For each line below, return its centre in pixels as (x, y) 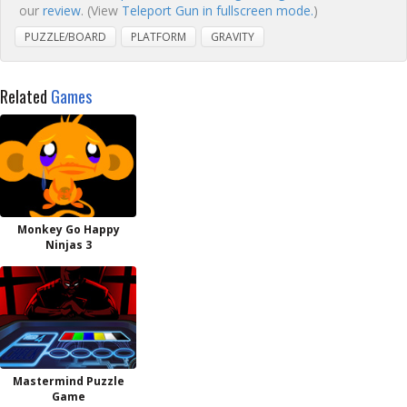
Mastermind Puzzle (68, 381)
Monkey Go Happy (68, 229)
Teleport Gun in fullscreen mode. (218, 10)
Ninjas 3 (68, 245)
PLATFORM (159, 37)
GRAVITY (233, 37)
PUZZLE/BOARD (65, 37)
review (62, 10)
